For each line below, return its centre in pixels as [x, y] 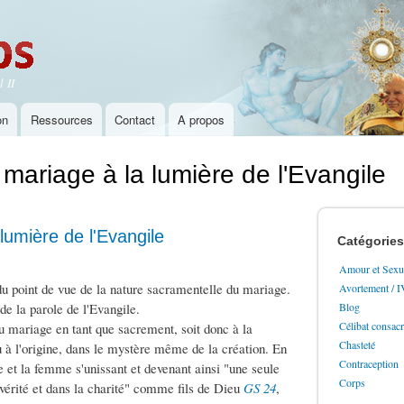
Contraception [369, 364]
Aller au [165, 10]
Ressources [61, 120]
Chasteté [358, 345]
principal [166, 50]
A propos [202, 120]
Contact [135, 120]
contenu [165, 30]
